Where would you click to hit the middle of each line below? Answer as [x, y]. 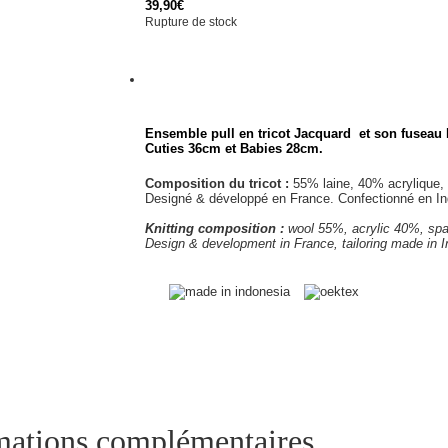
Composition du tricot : [216, 183]
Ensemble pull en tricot [219, 133]
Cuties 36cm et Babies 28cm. [233, 148]
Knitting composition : [214, 228]
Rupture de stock [190, 22]
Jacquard [326, 133]
